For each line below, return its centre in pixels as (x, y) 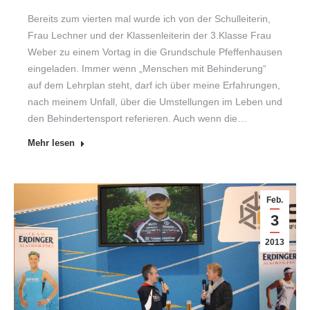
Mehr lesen (51, 143)
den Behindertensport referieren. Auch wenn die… (137, 119)
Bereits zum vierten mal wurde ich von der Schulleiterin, (149, 19)
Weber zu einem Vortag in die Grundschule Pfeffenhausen (155, 52)
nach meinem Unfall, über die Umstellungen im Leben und (155, 102)
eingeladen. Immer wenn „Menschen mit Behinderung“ (147, 69)
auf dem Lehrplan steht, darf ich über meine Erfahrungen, (154, 85)
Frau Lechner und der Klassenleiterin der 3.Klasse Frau (149, 36)
